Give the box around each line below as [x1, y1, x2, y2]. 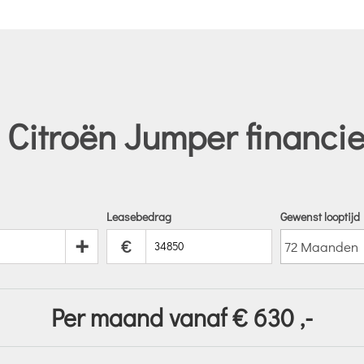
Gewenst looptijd [280, 208, 361, 224]
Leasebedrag [106, 208, 172, 224]
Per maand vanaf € [51, 301, 248, 333]
